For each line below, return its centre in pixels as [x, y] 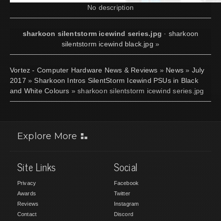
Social [126, 167]
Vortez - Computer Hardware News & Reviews [84, 70]
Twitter [122, 193]
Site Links [37, 167]
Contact [27, 214]
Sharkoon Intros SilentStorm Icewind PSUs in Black [116, 80]
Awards [27, 193]
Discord [123, 214]
